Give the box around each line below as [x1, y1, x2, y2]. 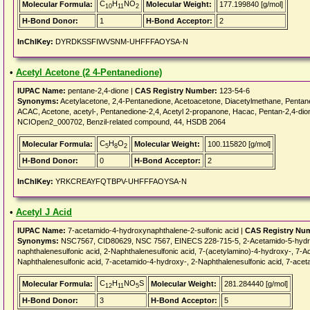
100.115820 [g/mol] [208, 140, 271, 148]
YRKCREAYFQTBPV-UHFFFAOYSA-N [53, 177, 187, 185]
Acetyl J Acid [16, 207, 72, 217]
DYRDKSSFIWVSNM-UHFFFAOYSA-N [53, 37, 188, 46]
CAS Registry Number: [135, 86, 217, 95]
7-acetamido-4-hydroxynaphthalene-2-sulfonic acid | [66, 226, 245, 235]
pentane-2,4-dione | [66, 86, 135, 95]
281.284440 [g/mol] [224, 280, 288, 288]
